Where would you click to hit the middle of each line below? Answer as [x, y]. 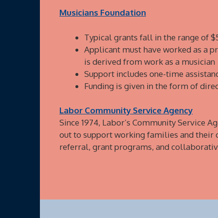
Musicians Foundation [103, 12]
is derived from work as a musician [150, 61]
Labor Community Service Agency [126, 110]
